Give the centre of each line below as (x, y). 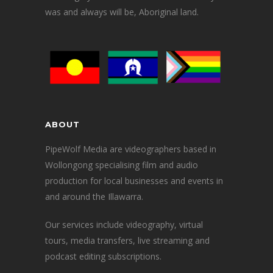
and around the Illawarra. (94, 196)
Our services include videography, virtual (124, 224)
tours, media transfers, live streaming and (127, 240)
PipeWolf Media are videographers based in (131, 149)
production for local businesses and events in (134, 180)
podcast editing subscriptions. (103, 256)
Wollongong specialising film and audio (122, 165)
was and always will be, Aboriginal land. (122, 12)
